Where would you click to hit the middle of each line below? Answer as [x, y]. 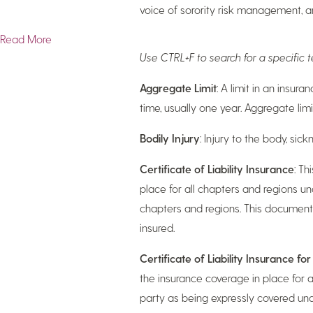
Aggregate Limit [178, 88]
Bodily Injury [169, 138]
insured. [157, 227]
